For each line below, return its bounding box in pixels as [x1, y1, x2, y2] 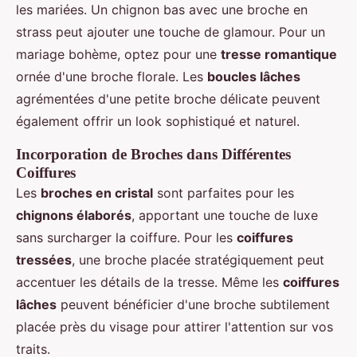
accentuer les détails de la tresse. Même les [16, 274, 283, 290]
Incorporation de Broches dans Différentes [16, 146, 291, 163]
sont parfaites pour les [153, 185, 294, 201]
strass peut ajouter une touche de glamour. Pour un [16, 24, 325, 40]
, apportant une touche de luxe [131, 207, 318, 223]
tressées [16, 252, 72, 268]
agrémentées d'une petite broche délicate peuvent [16, 91, 320, 107]
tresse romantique [221, 46, 337, 62]
